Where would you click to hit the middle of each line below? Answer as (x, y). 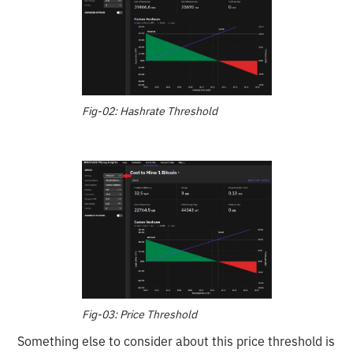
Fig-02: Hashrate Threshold (149, 111)
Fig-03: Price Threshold (139, 314)
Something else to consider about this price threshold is (176, 341)
